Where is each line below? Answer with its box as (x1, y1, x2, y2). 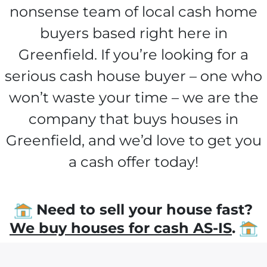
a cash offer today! (69, 153, 198, 170)
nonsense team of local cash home (10, 2, 257, 20)
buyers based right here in (39, 24, 228, 42)
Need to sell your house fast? (32, 200, 253, 218)
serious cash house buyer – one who (5, 67, 262, 85)
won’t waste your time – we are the (8, 88, 259, 106)
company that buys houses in (29, 110, 238, 128)
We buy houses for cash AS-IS (10, 219, 232, 237)
